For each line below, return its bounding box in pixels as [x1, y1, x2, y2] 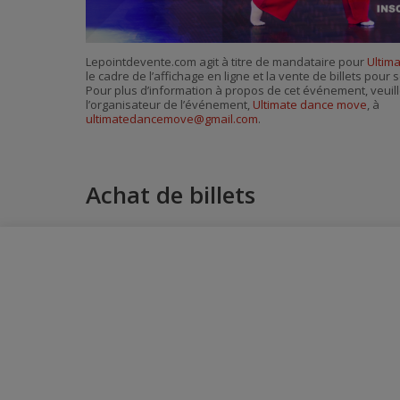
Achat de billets [86, 179, 255, 211]
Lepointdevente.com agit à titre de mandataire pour [86, 54, 367, 71]
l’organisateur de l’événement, [86, 96, 253, 113]
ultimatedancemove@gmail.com [86, 111, 258, 128]
